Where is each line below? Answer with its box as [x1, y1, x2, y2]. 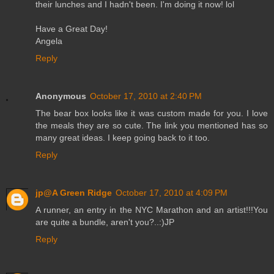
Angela [35, 35, 62, 46]
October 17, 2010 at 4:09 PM [116, 187, 228, 198]
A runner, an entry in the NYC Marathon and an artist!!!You [35, 204, 268, 215]
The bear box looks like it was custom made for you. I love [35, 108, 268, 118]
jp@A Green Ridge [35, 187, 112, 198]
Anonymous [35, 91, 86, 101]
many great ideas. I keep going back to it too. [35, 132, 210, 143]
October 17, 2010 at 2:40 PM [90, 91, 202, 101]
